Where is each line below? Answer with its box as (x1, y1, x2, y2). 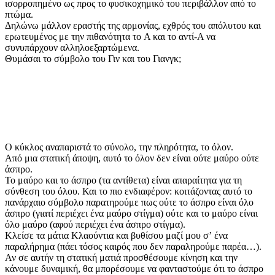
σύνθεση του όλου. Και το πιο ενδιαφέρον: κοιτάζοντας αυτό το (5, 186, 252, 197)
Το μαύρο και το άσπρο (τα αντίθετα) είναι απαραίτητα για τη (5, 175, 242, 186)
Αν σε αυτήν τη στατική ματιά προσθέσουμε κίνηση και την (5, 252, 238, 263)
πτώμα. (5, 9, 33, 20)
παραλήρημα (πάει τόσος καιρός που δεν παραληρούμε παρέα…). (5, 241, 261, 252)
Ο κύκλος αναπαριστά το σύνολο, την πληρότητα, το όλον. (5, 142, 233, 153)
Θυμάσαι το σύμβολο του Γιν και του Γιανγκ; (5, 53, 181, 64)
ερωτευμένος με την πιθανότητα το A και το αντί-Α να (5, 31, 215, 42)
